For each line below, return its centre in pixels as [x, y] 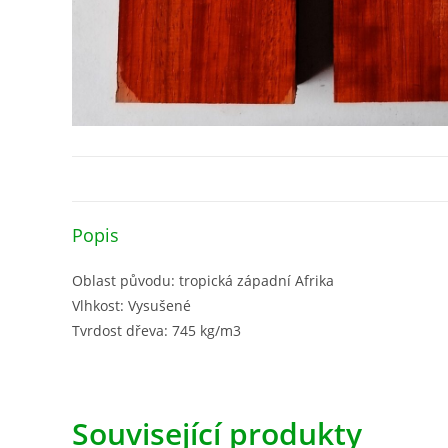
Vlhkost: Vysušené [131, 306]
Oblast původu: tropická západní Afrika [203, 281]
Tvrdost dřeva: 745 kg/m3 [156, 331]
